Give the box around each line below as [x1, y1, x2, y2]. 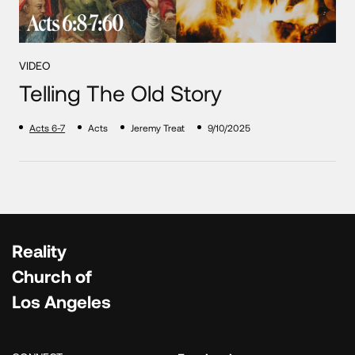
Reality [12, 239, 67, 261]
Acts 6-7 [29, 121, 66, 133]
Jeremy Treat [131, 121, 185, 133]
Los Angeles [12, 290, 111, 311]
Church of [12, 265, 92, 286]
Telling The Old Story [19, 78, 223, 106]
